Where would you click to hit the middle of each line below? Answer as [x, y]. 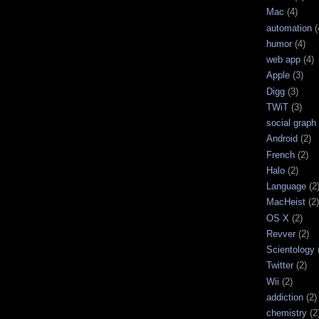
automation [289, 28]
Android [282, 139]
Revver [281, 234]
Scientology [291, 250]
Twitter [280, 266]
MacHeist [286, 202]
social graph [291, 123]
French [281, 155]
